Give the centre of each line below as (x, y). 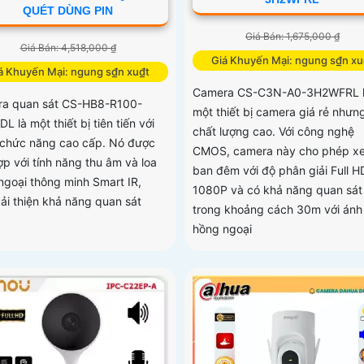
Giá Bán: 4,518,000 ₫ (68, 47)
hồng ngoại (222, 229)
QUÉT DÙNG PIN (68, 10)
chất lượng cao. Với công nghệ (273, 132)
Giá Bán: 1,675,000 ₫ (292, 37)
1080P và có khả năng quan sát (277, 190)
